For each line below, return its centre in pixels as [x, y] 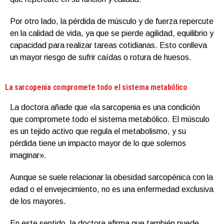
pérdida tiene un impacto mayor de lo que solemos [98, 143]
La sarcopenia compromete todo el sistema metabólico [96, 87]
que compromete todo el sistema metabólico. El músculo [110, 119]
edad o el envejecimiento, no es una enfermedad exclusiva [112, 189]
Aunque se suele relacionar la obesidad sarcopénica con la [111, 177]
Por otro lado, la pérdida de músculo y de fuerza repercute [112, 21]
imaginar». [28, 155]
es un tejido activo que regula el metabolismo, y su [98, 131]
